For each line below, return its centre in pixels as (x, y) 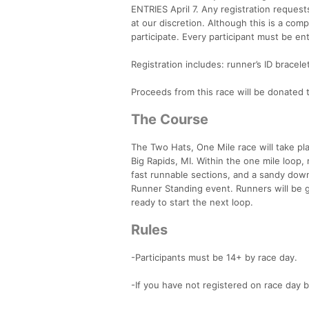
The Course (170, 119)
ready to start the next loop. (192, 202)
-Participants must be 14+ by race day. (214, 257)
